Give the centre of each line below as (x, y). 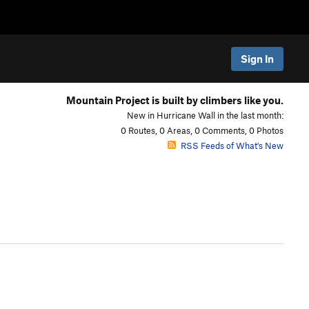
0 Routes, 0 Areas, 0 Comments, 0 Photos (202, 130)
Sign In (257, 58)
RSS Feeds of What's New (232, 146)
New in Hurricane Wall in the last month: (205, 115)
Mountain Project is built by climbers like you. (175, 100)
